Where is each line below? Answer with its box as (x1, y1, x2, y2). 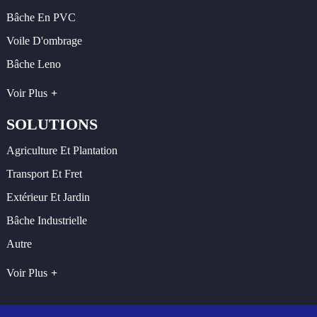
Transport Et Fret (6, 168, 82, 180)
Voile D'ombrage (6, 35, 82, 47)
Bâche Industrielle (6, 214, 87, 227)
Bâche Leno (6, 58, 61, 71)
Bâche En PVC (6, 11, 76, 24)
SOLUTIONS (6, 115, 98, 133)
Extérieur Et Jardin (6, 191, 90, 204)
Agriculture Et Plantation (6, 144, 117, 157)
